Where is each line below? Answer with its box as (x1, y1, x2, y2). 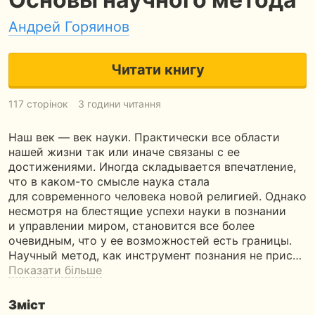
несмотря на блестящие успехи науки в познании (8, 204, 286, 218)
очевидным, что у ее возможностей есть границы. (8, 233, 292, 247)
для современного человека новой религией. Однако (8, 189, 307, 203)
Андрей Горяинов (8, 18, 129, 35)
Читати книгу (110, 61, 205, 78)
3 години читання (78, 98, 161, 110)
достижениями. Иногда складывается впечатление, (8, 160, 296, 174)
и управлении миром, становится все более (8, 219, 255, 233)
